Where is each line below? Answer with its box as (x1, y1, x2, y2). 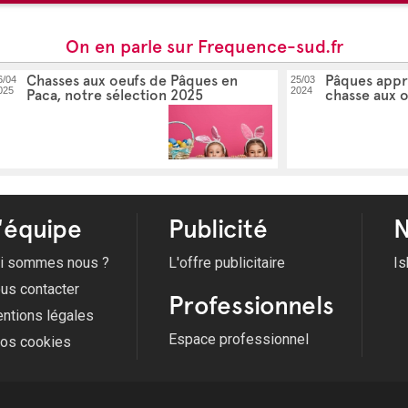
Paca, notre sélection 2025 (26, 87, 203, 105)
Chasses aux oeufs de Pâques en (26, 72, 238, 90)
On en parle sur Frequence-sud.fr (65, 36, 343, 58)
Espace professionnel (168, 331, 309, 349)
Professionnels (168, 290, 334, 321)
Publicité (168, 213, 268, 245)
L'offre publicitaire (168, 254, 285, 272)
